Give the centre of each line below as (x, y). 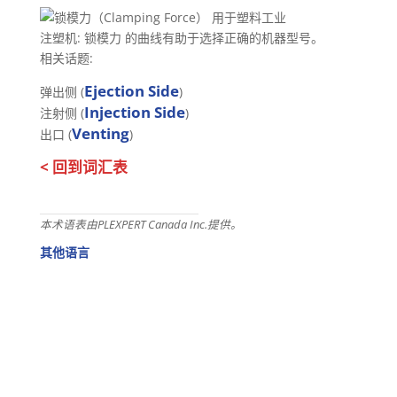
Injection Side (134, 112)
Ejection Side (131, 91)
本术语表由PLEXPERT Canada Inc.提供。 (140, 225)
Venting (100, 133)
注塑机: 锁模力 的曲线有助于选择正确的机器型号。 (181, 38)
